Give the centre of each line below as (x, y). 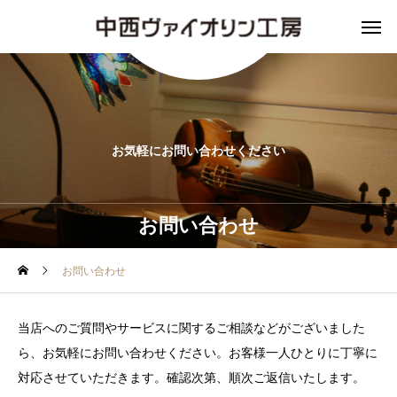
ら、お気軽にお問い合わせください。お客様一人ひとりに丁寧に (198, 353)
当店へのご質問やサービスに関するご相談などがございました (191, 328)
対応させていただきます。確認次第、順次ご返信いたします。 (191, 378)
